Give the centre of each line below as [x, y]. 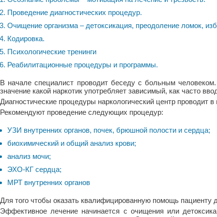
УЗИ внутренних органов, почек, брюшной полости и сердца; [109, 130]
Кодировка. [26, 38]
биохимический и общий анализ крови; [72, 143]
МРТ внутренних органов [49, 182]
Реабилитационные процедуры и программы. [83, 64]
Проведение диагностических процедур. [75, 12]
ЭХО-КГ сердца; [34, 169]
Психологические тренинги [52, 51]
